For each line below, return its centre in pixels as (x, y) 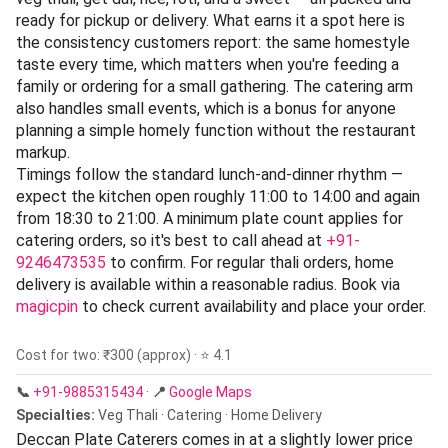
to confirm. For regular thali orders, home (250, 262)
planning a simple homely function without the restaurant (216, 130)
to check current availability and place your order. (252, 306)
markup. (43, 152)
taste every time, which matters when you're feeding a (207, 64)
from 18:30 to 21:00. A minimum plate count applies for (209, 218)
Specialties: (55, 414)
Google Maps (210, 391)
